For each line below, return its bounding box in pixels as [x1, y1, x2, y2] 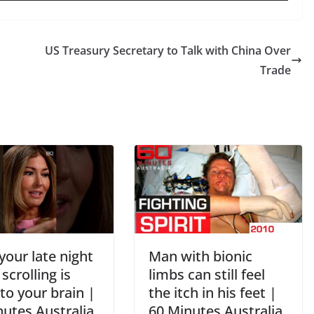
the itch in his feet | [149, 282, 277, 302]
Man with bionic [149, 246, 252, 266]
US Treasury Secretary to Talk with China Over [45, 43, 291, 58]
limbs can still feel [149, 264, 265, 284]
